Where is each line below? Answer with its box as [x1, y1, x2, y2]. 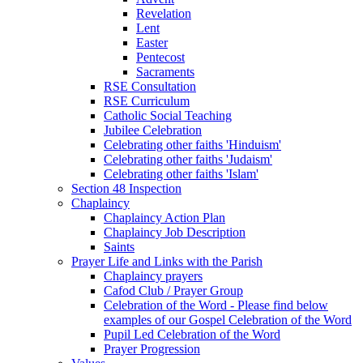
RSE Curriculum [104, 93, 190, 108]
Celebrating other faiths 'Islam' [104, 166, 258, 181]
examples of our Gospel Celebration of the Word [104, 312, 352, 327]
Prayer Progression [104, 341, 200, 356]
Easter [136, 35, 168, 49]
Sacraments [136, 64, 194, 79]
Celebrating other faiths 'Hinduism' [104, 137, 281, 152]
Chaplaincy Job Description [104, 224, 246, 239]
